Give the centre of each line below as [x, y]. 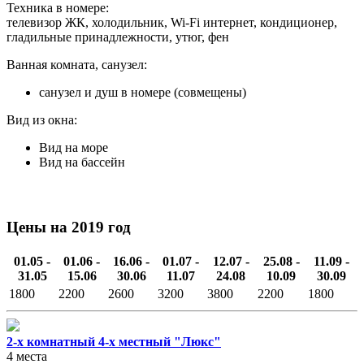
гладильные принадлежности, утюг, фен [118, 37]
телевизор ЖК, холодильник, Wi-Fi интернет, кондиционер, [172, 23]
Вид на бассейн [82, 162]
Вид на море [74, 148]
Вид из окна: [42, 120]
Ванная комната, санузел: [77, 65]
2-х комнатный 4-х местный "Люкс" [114, 341]
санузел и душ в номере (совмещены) [143, 93]
